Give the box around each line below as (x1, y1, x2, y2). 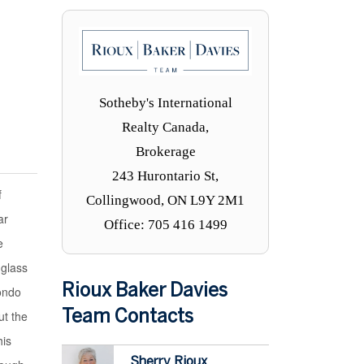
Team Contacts (62, 308, 193, 327)
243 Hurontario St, (112, 167, 219, 184)
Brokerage (135, 143, 196, 159)
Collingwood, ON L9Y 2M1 (86, 192, 245, 208)
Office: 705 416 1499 (103, 216, 227, 232)
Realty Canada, (122, 119, 209, 135)
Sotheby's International (98, 94, 232, 110)
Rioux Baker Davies (62, 282, 227, 301)
